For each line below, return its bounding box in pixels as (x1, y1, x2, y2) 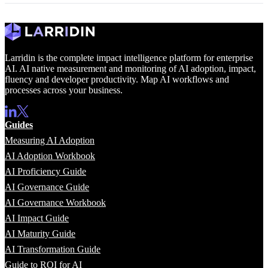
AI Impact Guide (5, 213, 69, 224)
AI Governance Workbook (5, 197, 106, 208)
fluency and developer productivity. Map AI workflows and (5, 74, 229, 85)
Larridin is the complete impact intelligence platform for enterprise (5, 53, 253, 63)
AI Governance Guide (5, 182, 89, 193)
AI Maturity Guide (5, 229, 75, 239)
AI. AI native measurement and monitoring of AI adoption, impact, (5, 63, 256, 74)
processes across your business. (5, 85, 123, 96)
